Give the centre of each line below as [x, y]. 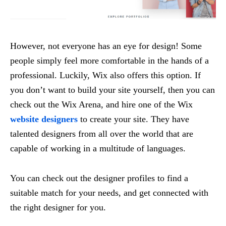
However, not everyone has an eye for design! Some [106, 46]
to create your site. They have [133, 119]
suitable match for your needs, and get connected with [109, 193]
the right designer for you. [58, 208]
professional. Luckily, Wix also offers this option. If [105, 75]
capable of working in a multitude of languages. [98, 149]
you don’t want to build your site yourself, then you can [112, 90]
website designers [44, 119]
